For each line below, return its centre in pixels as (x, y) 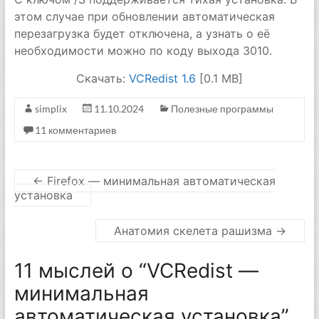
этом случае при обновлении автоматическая (144, 16)
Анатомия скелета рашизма (195, 231)
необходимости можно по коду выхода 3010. (143, 51)
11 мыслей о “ (80, 271)
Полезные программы (222, 109)
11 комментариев (75, 130)
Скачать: (102, 78)
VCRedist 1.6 (162, 78)
